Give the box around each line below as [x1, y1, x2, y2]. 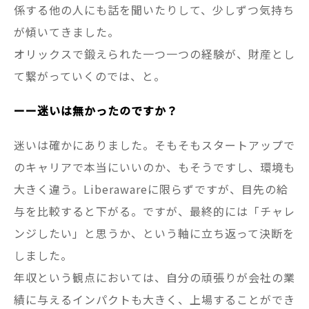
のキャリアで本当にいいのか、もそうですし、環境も [14, 158, 295, 175]
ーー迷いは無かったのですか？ [14, 101, 178, 119]
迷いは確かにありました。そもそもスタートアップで [14, 136, 295, 153]
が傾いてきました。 [14, 23, 119, 40]
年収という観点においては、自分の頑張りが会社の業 [14, 268, 295, 286]
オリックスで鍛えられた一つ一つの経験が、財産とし [14, 45, 295, 62]
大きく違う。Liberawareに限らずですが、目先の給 [14, 180, 288, 197]
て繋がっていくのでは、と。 [14, 67, 166, 84]
